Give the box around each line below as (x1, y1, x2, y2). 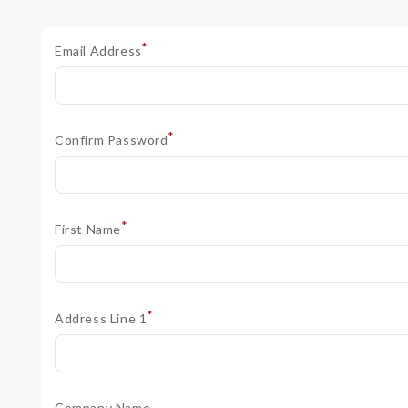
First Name (55, 221, 125, 237)
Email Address (55, 43, 146, 58)
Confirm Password (55, 132, 172, 148)
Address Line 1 (55, 311, 150, 326)
